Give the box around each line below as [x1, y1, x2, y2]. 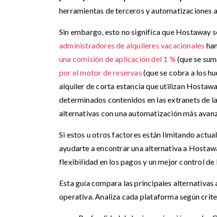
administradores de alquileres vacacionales [59, 41, 205, 50]
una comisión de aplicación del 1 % [59, 54, 176, 63]
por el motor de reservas [59, 68, 142, 77]
